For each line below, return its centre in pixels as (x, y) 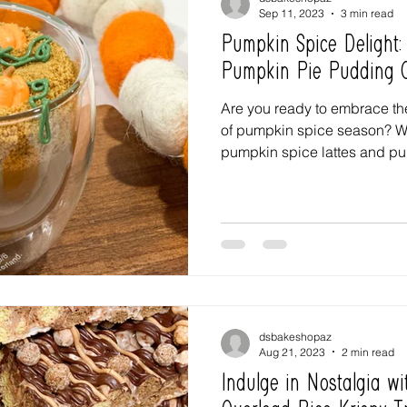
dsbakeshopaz (295, 336)
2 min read (368, 352)
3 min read (367, 13)
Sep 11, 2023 (292, 13)
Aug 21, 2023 (292, 352)
